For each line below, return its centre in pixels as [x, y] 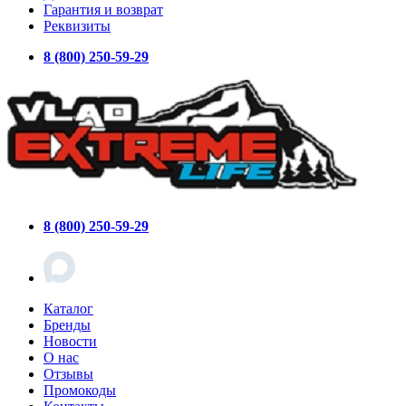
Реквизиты [77, 25]
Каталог [68, 308]
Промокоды [80, 390]
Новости [70, 341]
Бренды [67, 324]
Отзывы [68, 373]
